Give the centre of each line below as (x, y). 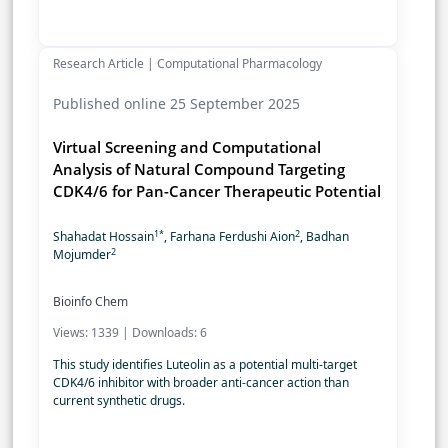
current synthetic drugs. (119, 401)
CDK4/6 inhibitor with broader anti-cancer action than (201, 383)
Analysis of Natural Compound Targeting (199, 169)
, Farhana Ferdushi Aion (229, 237)
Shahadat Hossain (103, 237)
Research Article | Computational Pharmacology (187, 64)
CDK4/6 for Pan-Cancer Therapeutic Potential (217, 191)
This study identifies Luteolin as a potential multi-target (205, 365)
